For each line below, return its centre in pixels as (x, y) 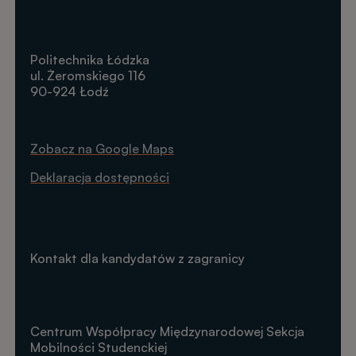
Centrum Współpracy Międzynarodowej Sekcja (168, 331)
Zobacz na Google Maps (103, 148)
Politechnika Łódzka (90, 59)
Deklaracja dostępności (100, 177)
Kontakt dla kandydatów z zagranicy (138, 258)
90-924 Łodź (70, 91)
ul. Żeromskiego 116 (88, 75)
